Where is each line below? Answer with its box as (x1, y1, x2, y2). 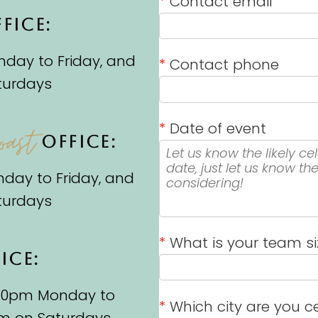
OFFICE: (35, 132, 117, 153)
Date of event (165, 118, 266, 138)
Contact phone (165, 55, 279, 75)
